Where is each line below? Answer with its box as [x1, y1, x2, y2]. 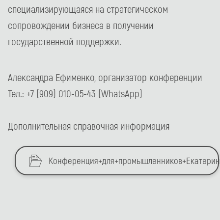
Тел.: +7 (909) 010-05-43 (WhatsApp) [8, 87, 142, 99]
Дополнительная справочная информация [8, 119, 169, 132]
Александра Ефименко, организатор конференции [8, 71, 202, 83]
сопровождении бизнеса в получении [8, 19, 154, 31]
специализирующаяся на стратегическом [8, 2, 168, 15]
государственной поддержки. [8, 35, 121, 47]
